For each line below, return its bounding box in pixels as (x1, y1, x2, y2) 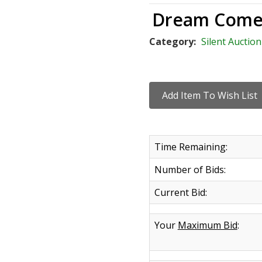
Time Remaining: (154, 140, 227, 153)
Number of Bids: (154, 163, 226, 176)
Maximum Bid (177, 219, 237, 232)
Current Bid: (154, 186, 207, 199)
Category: (149, 35, 198, 48)
